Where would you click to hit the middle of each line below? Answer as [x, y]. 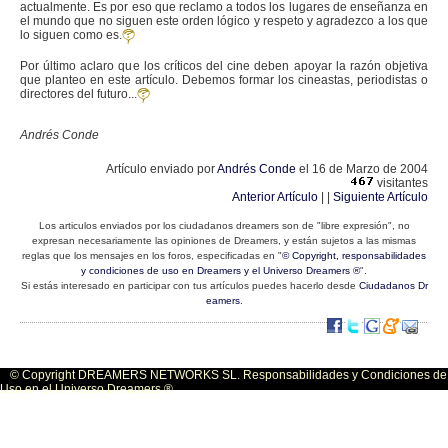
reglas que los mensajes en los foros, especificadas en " [152, 255]
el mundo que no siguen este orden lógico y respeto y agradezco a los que [224, 21]
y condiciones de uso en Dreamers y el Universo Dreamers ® [220, 270]
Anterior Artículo [275, 197]
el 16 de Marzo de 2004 [362, 169]
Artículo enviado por [161, 169]
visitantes [401, 183]
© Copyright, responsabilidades [354, 255]
